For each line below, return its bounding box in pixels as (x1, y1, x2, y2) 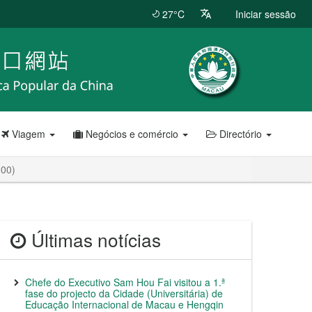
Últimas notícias (26, 226, 161, 253)
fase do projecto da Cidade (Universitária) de (25, 286, 223, 300)
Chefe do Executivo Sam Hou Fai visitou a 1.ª (25, 275, 225, 289)
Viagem (9, 127, 48, 141)
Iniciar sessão (235, 7, 296, 21)
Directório (217, 127, 265, 141)
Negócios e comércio (83, 127, 181, 141)
